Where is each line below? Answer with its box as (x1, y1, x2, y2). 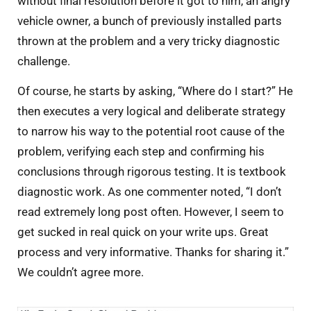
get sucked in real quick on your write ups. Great (17, 225, 269, 239)
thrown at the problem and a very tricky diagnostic (17, 34, 280, 48)
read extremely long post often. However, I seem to (17, 205, 284, 219)
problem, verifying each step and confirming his (17, 144, 264, 159)
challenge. (17, 54, 70, 68)
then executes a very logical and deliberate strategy (17, 104, 285, 119)
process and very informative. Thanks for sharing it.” (17, 245, 289, 260)
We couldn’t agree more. (17, 265, 144, 280)
